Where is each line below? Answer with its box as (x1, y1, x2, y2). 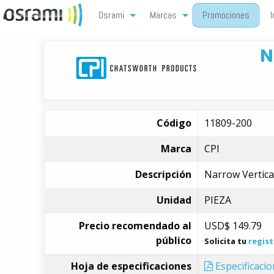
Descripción (135, 168, 191, 181)
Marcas (150, 9, 177, 22)
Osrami (98, 9, 124, 22)
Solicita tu (204, 235, 248, 246)
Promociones (202, 9, 250, 22)
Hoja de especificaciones (71, 259, 191, 273)
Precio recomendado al (79, 219, 191, 232)
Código (157, 116, 191, 130)
